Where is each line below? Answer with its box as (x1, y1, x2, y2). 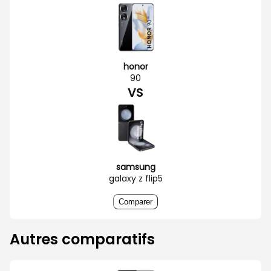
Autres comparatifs (10, 229, 155, 249)
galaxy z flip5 (108, 172, 163, 184)
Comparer (119, 197, 152, 206)
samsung (116, 160, 155, 173)
